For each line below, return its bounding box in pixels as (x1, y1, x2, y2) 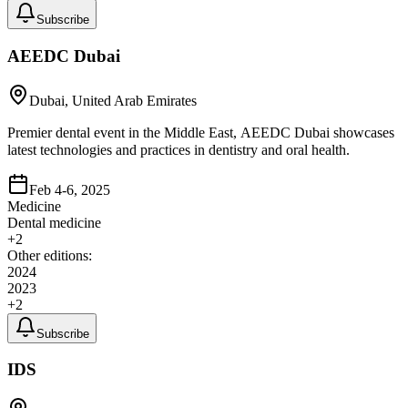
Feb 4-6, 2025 (29, 181, 110, 198)
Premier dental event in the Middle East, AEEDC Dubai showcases (7, 124, 394, 140)
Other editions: (7, 247, 92, 263)
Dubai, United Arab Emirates (29, 92, 197, 108)
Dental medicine (7, 214, 101, 230)
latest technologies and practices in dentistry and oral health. (7, 141, 350, 158)
